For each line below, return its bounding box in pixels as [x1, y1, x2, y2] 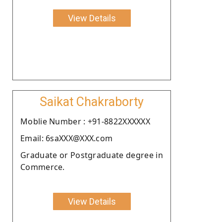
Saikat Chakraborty [40, 94, 144, 109]
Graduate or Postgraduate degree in [20, 149, 163, 161]
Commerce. [20, 161, 65, 172]
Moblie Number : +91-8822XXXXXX [20, 115, 150, 127]
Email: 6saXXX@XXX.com [20, 132, 113, 144]
